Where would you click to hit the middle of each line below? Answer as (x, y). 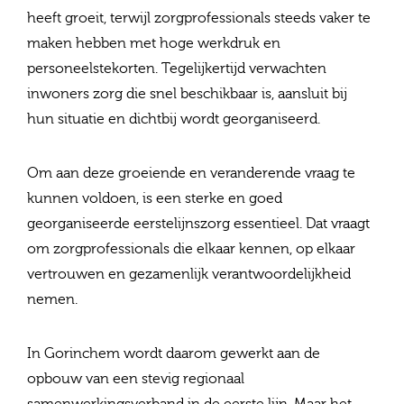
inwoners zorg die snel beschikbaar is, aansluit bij (187, 94)
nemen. (52, 300)
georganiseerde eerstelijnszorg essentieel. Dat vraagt (198, 224)
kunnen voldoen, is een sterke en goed (155, 199)
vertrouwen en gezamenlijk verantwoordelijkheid (189, 275)
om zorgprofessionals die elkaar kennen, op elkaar (191, 249)
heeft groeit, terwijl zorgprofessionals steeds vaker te (199, 18)
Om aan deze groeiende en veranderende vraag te (191, 174)
